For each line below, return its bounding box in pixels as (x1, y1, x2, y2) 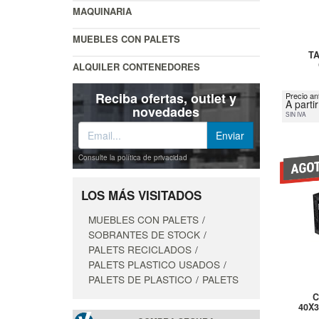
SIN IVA (285, 110, 306, 119)
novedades (132, 103, 200, 122)
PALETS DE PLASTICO (88, 272, 192, 287)
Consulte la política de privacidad (78, 152, 187, 163)
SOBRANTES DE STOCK (88, 227, 200, 242)
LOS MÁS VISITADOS (81, 187, 202, 204)
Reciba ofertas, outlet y (95, 89, 237, 108)
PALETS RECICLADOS (88, 242, 192, 257)
